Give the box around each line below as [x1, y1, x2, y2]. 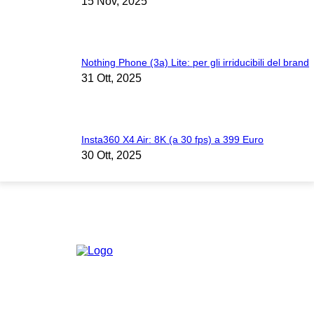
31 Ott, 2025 [81, 72, 142, 85]
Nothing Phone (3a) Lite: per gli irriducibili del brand [81, 57, 309, 69]
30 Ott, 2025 [81, 149, 142, 162]
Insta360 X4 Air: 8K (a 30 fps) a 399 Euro [81, 134, 264, 146]
